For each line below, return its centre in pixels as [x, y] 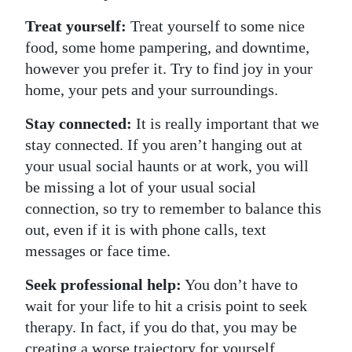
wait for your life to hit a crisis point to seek [166, 305]
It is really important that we [225, 123]
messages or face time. [98, 250]
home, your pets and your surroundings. [152, 89]
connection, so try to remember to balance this [173, 208]
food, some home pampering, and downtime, [167, 47]
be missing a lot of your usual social [141, 187]
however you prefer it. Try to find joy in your [169, 68]
